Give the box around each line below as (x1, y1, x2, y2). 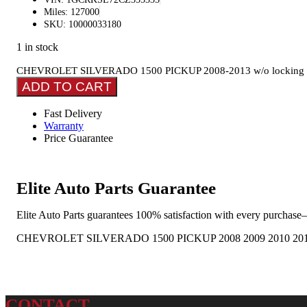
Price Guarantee (44, 132, 113, 144)
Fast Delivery (44, 107, 102, 119)
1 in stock (16, 40, 58, 53)
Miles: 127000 (44, 6, 99, 17)
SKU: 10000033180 (44, 19, 121, 29)
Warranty (44, 119, 84, 132)
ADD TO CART (22, 79, 112, 94)
